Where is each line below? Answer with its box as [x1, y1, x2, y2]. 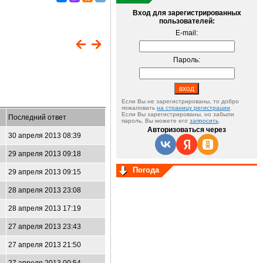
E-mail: [176, 29, 198, 37]
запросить [190, 117, 218, 124]
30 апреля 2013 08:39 [8, 131, 81, 140]
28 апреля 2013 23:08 [8, 186, 81, 194]
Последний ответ [8, 113, 66, 122]
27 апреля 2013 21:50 [8, 241, 81, 249]
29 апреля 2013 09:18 [8, 150, 81, 158]
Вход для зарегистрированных [132, 9, 241, 17]
